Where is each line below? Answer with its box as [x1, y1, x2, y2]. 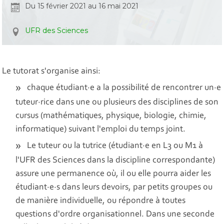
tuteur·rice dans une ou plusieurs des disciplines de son [15, 98, 219, 107]
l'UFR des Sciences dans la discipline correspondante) [15, 156, 215, 165]
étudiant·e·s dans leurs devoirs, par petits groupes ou [15, 183, 213, 192]
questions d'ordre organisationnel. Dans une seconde [15, 210, 215, 219]
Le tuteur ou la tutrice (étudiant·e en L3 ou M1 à [27, 141, 203, 151]
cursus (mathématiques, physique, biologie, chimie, [15, 111, 207, 121]
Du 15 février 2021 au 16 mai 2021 [25, 1, 139, 11]
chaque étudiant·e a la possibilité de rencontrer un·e [27, 83, 221, 93]
